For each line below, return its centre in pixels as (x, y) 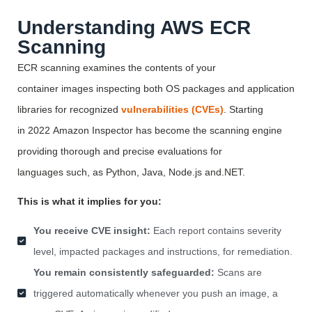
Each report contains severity (216, 231)
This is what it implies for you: (89, 202)
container (39, 89)
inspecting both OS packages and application (194, 89)
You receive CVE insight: (92, 231)
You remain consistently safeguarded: (124, 273)
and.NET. (224, 172)
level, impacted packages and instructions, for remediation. (163, 252)
